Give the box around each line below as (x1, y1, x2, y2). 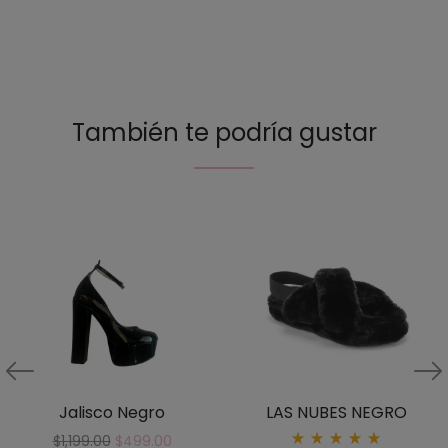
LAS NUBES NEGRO (265, 401, 407, 425)
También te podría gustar (71, 115, 377, 149)
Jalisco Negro (59, 401, 165, 425)
